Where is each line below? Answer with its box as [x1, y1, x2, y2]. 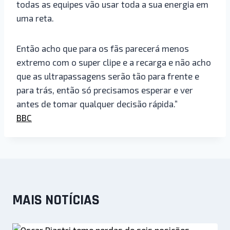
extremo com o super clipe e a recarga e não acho [16, 56, 211, 67]
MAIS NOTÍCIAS [12, 190, 100, 209]
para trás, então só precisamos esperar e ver [16, 84, 193, 95]
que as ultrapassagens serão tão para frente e [16, 70, 199, 81]
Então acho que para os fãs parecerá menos [16, 43, 189, 53]
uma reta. [16, 12, 54, 23]
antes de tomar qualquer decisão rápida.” [16, 98, 178, 109]
